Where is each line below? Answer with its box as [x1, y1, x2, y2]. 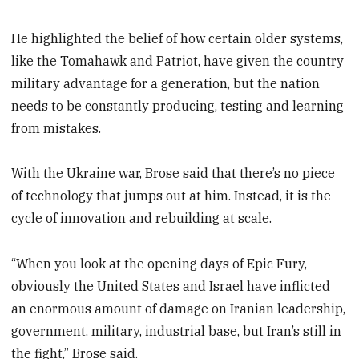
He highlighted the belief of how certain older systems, [11, 30, 344, 46]
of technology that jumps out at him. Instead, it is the [11, 188, 332, 204]
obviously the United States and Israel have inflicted [11, 278, 331, 295]
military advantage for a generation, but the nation [11, 75, 321, 91]
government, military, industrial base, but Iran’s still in [11, 323, 342, 340]
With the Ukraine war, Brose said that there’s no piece [11, 165, 336, 182]
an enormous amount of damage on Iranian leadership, [11, 301, 346, 317]
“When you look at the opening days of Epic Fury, [11, 256, 308, 272]
